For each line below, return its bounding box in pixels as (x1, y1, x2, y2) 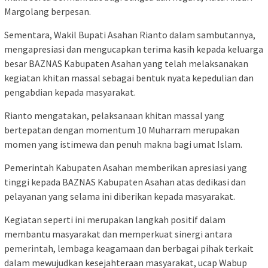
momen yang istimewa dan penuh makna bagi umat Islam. (4, 138, 242, 151)
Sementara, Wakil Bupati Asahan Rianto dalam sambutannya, (4, 29, 255, 41)
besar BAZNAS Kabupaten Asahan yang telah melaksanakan (4, 57, 248, 70)
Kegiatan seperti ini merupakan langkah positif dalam (4, 214, 226, 226)
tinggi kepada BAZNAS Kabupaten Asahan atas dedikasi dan (4, 176, 246, 188)
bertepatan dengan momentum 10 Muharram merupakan (4, 124, 239, 136)
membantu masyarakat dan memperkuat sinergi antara (4, 228, 232, 240)
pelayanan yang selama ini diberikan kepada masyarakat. (4, 190, 235, 203)
